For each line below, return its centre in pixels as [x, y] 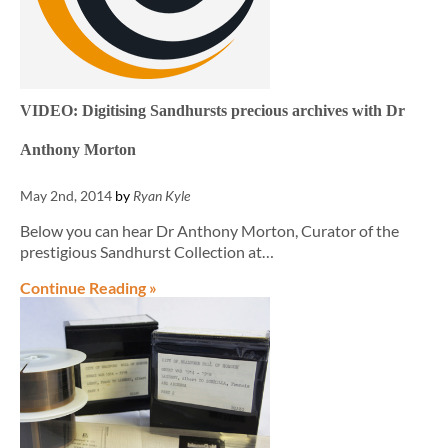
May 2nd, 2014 [66, 195]
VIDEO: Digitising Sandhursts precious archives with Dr [212, 110]
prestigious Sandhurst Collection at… [147, 251]
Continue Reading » [88, 287]
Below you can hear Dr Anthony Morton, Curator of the [209, 230]
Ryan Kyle [161, 195]
